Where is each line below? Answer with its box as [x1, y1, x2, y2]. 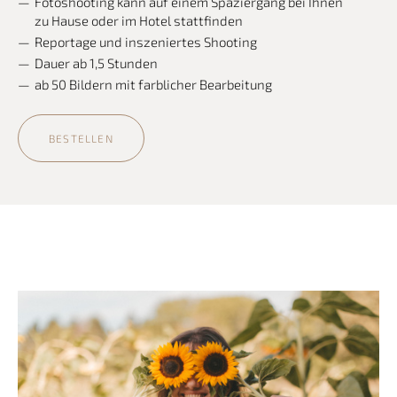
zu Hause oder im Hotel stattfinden [34, 12, 243, 29]
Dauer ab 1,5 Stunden [34, 55, 160, 72]
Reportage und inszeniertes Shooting [34, 34, 257, 51]
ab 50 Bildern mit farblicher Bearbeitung [34, 76, 272, 93]
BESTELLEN [49, 131, 113, 144]
